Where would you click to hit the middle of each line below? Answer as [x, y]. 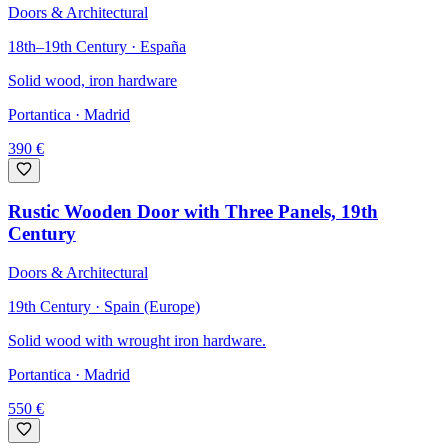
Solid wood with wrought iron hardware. [137, 340]
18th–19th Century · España [97, 46]
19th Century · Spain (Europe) [104, 306]
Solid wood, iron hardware [92, 80]
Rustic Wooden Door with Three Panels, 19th [193, 212]
